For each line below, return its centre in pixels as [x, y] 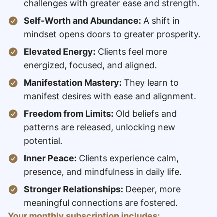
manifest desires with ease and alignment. [110, 96]
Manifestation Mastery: [72, 83]
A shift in [160, 21]
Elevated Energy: [59, 52]
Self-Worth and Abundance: [82, 21]
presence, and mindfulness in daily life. [102, 172]
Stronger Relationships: [73, 189]
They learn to [150, 83]
